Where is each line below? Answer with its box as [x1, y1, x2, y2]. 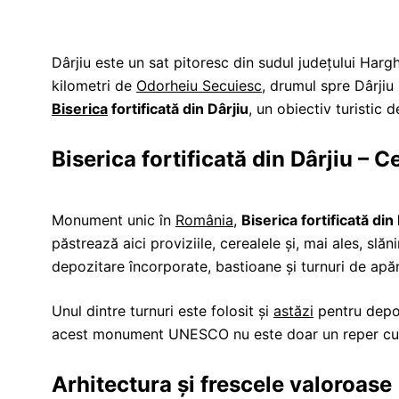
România [175, 211, 233, 229]
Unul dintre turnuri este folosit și [52, 302, 273, 320]
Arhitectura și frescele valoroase [52, 371, 392, 397]
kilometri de [52, 77, 136, 94]
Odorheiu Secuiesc [136, 77, 262, 94]
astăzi [273, 302, 313, 320]
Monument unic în [52, 211, 175, 229]
